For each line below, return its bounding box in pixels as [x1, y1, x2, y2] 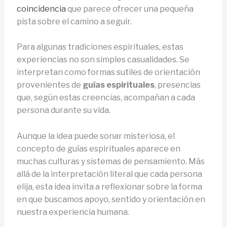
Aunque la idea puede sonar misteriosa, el [16, 131, 175, 141]
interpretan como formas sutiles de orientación [16, 67, 200, 78]
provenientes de [16, 80, 83, 90]
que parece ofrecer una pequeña [65, 4, 194, 14]
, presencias [154, 80, 201, 90]
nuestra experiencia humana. [16, 207, 129, 217]
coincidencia [16, 4, 66, 14]
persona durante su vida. [16, 105, 110, 116]
